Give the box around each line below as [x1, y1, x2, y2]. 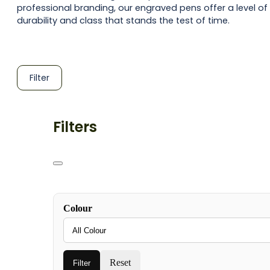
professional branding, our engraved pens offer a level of [17, 1, 268, 14]
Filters [53, 117, 97, 137]
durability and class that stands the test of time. [17, 14, 230, 27]
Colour [63, 203, 92, 214]
